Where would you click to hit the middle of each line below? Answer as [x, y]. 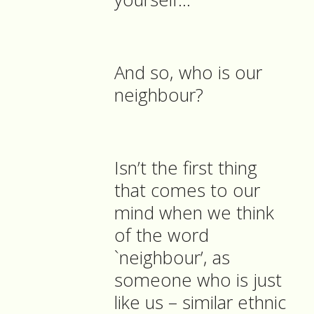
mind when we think [194, 213]
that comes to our [187, 191]
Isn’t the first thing [186, 168]
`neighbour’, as [172, 258]
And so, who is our [188, 73]
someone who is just [198, 280]
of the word [162, 235]
